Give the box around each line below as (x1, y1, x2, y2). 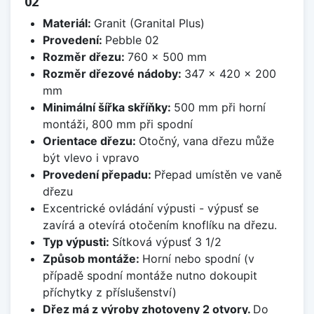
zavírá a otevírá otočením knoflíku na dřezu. (42, 218, 277, 233)
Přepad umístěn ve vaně (153, 168, 282, 182)
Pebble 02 (104, 33, 159, 48)
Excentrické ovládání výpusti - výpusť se (42, 201, 259, 216)
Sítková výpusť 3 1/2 (111, 235, 221, 250)
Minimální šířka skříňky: (42, 100, 174, 115)
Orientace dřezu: (42, 134, 139, 149)
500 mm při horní (173, 100, 266, 115)
